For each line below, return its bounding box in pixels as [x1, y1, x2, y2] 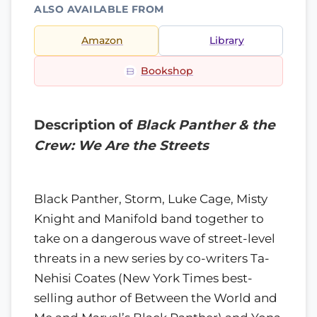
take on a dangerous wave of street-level [34, 231, 275, 246]
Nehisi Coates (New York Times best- [34, 270, 253, 285]
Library [209, 35, 244, 46]
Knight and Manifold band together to [34, 211, 264, 226]
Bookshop [141, 65, 193, 76]
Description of [34, 117, 136, 133]
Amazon [81, 35, 123, 46]
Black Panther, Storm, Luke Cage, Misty [34, 191, 267, 206]
